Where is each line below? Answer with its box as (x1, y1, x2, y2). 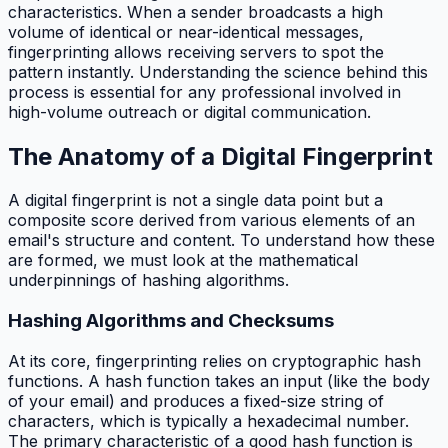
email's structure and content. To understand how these (8, 230, 435, 251)
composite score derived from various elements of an (8, 210, 415, 231)
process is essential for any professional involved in (8, 81, 401, 102)
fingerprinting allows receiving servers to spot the (8, 41, 384, 62)
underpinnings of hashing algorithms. (8, 270, 289, 291)
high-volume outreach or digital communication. (8, 101, 371, 122)
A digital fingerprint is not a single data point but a (8, 190, 383, 211)
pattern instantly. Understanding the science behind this (8, 61, 428, 82)
